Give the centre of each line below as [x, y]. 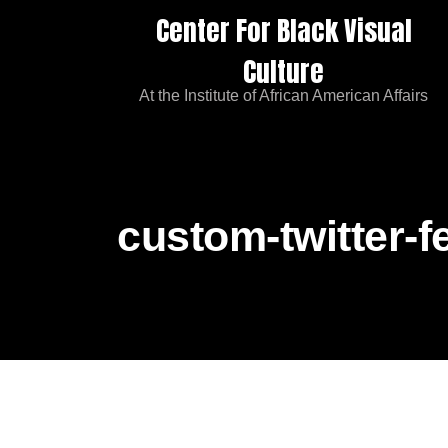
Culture [283, 71]
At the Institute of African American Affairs [283, 95]
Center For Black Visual [283, 30]
